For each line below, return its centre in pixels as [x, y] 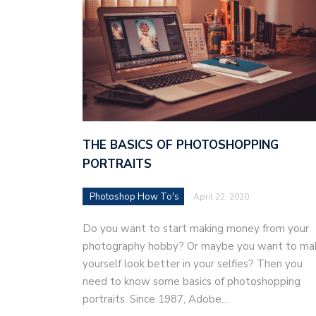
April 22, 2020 [221, 197]
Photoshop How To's [134, 197]
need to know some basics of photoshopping [192, 282]
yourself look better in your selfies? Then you [193, 264]
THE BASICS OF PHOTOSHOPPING [181, 145]
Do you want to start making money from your [196, 229]
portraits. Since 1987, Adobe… [156, 299]
